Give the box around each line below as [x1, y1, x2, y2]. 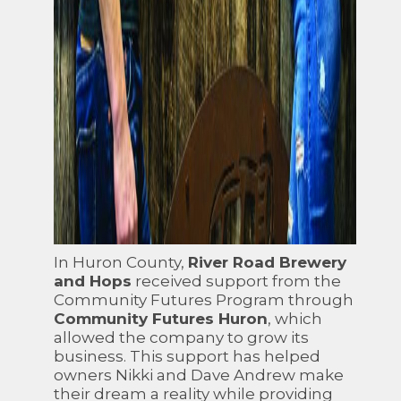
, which [268, 310, 322, 328]
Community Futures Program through [54, 291, 354, 309]
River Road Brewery [188, 253, 346, 271]
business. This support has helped [54, 347, 320, 365]
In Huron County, [54, 253, 188, 271]
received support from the [132, 272, 341, 290]
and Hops [54, 272, 132, 290]
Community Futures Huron [54, 310, 268, 328]
